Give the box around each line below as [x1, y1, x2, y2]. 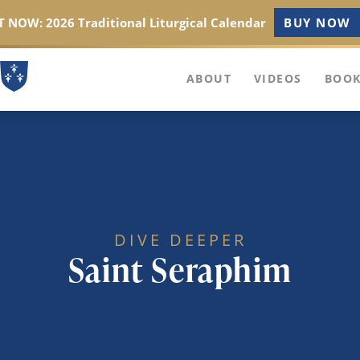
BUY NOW [284, 14, 351, 31]
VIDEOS [254, 71, 302, 87]
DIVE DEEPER [113, 229, 247, 251]
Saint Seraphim [67, 247, 292, 292]
